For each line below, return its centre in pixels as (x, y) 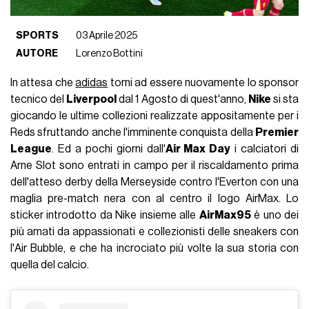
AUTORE (37, 54)
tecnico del (39, 100)
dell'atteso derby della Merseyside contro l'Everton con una (154, 182)
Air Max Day (198, 149)
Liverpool (92, 100)
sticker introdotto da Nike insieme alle (105, 216)
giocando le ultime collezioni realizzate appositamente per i (154, 116)
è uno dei (275, 216)
